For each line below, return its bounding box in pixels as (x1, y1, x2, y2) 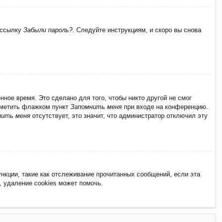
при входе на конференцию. (122, 103, 208, 111)
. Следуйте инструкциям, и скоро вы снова (72, 26, 201, 34)
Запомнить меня (70, 103, 122, 111)
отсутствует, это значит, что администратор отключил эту (30, 111, 208, 119)
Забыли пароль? (23, 26, 72, 34)
